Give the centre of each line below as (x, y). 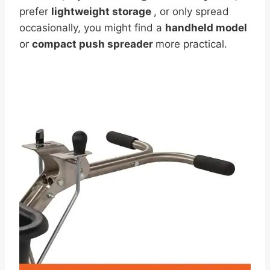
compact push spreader (94, 44)
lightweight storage (102, 11)
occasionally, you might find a (92, 27)
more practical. (191, 44)
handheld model (206, 27)
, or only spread (191, 11)
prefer (35, 11)
